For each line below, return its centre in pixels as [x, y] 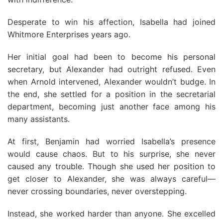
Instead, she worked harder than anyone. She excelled [111, 214]
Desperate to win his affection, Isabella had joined [111, 22]
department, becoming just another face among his [111, 107]
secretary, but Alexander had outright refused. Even [111, 69]
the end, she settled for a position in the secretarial [111, 94]
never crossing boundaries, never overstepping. [97, 191]
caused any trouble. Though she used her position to [111, 166]
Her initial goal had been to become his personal [111, 57]
